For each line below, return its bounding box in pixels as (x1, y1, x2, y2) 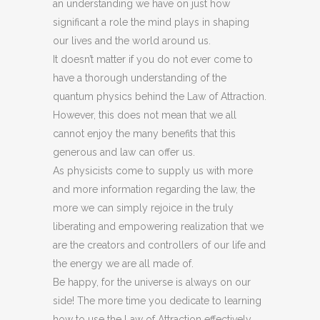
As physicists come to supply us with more (53, 165, 253, 176)
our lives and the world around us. (53, 35, 211, 46)
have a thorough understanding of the (53, 72, 226, 84)
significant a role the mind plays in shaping (53, 16, 249, 28)
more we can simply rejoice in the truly (53, 202, 234, 214)
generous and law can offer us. (53, 146, 195, 158)
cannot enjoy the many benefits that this (53, 128, 236, 139)
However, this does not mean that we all (53, 109, 236, 121)
